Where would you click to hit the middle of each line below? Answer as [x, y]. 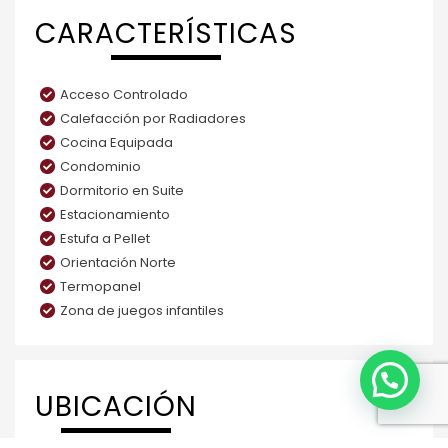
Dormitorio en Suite [122, 191]
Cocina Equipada [116, 143]
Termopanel [100, 287]
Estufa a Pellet [105, 239]
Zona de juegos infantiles [142, 311]
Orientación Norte [118, 263]
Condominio [100, 167]
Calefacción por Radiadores [153, 119]
